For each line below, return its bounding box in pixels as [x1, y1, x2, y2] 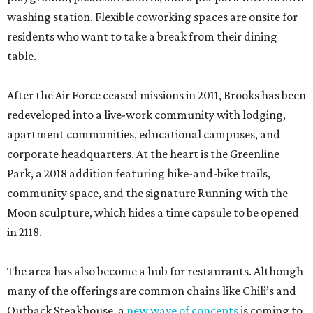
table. [7, 49, 36, 64]
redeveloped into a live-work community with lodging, [7, 108, 286, 122]
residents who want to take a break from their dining [7, 29, 277, 44]
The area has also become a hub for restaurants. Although [7, 264, 303, 279]
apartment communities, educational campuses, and [7, 127, 280, 142]
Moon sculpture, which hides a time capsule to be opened [7, 205, 299, 220]
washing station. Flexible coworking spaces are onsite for [7, 10, 298, 24]
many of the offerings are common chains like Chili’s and [7, 284, 296, 298]
